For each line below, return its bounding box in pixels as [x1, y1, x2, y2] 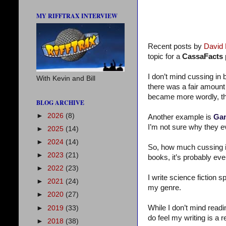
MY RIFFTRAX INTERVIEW [36, 12, 118, 21]
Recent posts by [148, 42, 204, 50]
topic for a [148, 52, 182, 61]
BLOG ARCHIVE [36, 98, 84, 107]
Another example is [148, 112, 213, 121]
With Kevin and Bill [36, 75, 95, 83]
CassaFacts [182, 52, 223, 61]
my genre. [148, 183, 181, 192]
